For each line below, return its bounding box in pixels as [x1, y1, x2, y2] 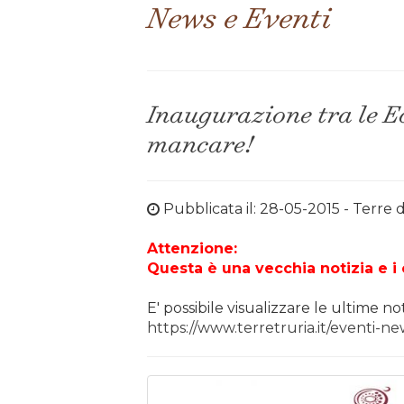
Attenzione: [146, 240, 237, 258]
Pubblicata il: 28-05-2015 [159, 200, 340, 218]
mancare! [146, 126, 253, 160]
